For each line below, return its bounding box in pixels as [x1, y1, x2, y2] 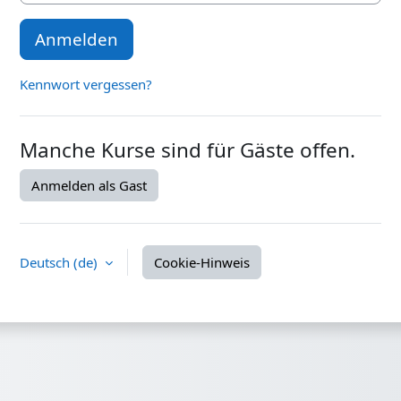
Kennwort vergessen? [20, 75, 152, 94]
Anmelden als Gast [31, 176, 147, 195]
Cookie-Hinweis [154, 253, 250, 272]
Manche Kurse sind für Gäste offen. [20, 136, 355, 165]
